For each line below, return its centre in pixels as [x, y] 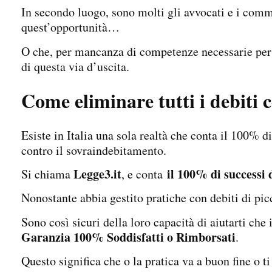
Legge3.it [97, 174]
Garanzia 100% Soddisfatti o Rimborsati [128, 237]
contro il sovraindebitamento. [94, 150]
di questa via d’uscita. [75, 66]
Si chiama [47, 174]
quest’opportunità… [70, 27]
